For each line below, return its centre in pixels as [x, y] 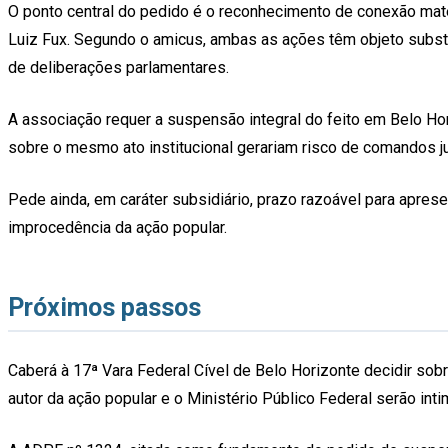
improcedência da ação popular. [117, 227]
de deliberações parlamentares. [118, 67]
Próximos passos [104, 307]
